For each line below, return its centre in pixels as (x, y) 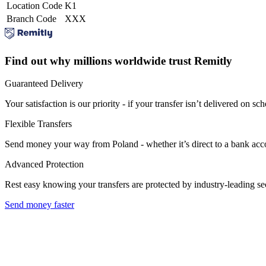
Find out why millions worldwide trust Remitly (118, 61)
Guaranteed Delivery (44, 84)
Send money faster (39, 205)
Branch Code (31, 18)
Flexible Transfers (38, 124)
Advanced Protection (44, 164)
